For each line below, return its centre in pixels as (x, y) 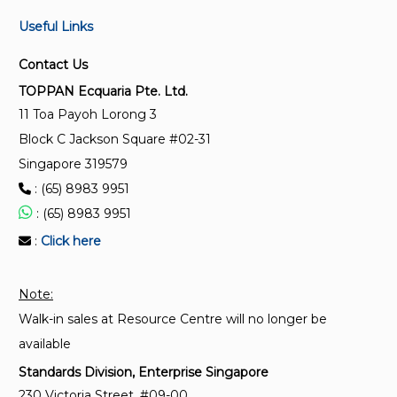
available (45, 344)
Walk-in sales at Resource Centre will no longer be (173, 319)
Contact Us (53, 65)
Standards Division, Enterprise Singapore (144, 373)
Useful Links (56, 27)
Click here (71, 241)
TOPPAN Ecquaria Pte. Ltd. (103, 92)
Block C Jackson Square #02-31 (115, 140)
